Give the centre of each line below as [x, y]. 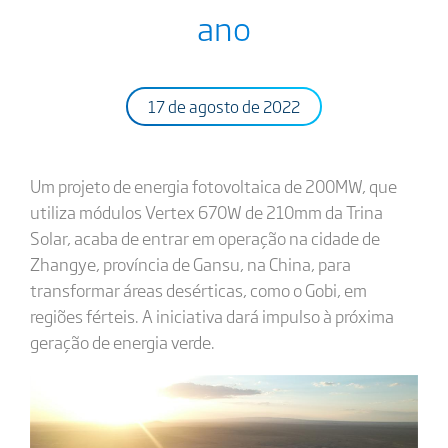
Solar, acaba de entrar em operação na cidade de [204, 237]
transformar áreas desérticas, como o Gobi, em [198, 289]
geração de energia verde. [122, 341]
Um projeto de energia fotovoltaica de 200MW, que [213, 185]
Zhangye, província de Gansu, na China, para [190, 263]
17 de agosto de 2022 [223, 106]
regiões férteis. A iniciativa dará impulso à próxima [211, 315]
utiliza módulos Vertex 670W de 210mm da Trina [206, 211]
